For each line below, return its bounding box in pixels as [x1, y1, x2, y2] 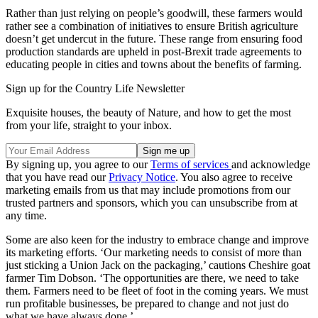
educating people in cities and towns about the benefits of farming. [6, 58, 302, 71]
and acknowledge [231, 158, 310, 171]
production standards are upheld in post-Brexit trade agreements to [6, 45, 302, 58]
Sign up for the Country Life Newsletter [6, 82, 185, 95]
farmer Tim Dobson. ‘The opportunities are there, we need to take [6, 272, 299, 285]
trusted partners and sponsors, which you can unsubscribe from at [6, 197, 297, 209]
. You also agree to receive [175, 171, 292, 184]
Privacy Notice [109, 171, 175, 184]
